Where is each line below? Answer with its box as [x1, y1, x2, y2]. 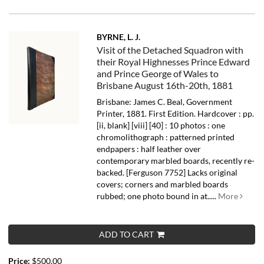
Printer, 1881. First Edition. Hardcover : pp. [97, 108, 255, 119]
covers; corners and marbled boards [97, 179, 229, 190]
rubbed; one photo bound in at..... [97, 191, 219, 202]
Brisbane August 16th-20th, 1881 [97, 80, 233, 91]
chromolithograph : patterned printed [97, 132, 235, 143]
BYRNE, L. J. [97, 32, 141, 42]
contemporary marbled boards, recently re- [97, 156, 255, 166]
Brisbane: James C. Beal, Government [97, 97, 233, 107]
